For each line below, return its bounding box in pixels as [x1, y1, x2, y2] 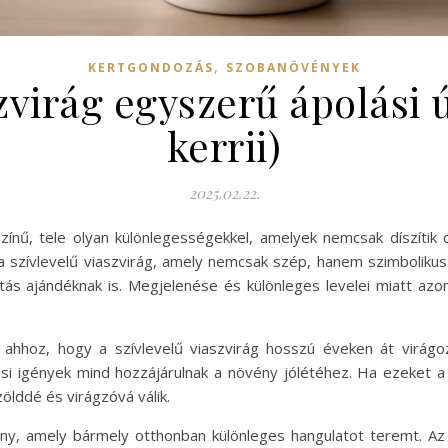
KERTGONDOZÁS [87, 59, 214, 76]
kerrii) [166, 119, 282, 172]
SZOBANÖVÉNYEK [225, 59, 361, 76]
